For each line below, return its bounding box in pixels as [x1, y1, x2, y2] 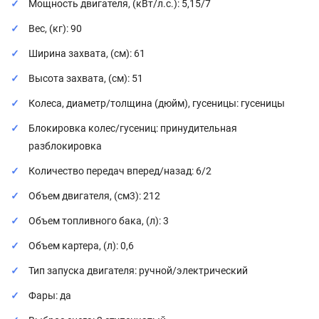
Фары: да [28, 290, 71, 301]
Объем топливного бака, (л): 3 [28, 215, 169, 226]
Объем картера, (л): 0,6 [28, 240, 134, 251]
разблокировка [28, 140, 102, 152]
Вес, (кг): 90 [28, 23, 82, 34]
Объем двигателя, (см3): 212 [28, 190, 160, 202]
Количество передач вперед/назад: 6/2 [28, 165, 211, 177]
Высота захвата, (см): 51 [28, 73, 143, 84]
